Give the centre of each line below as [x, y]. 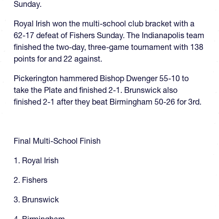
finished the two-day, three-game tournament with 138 [109, 47]
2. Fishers [31, 180]
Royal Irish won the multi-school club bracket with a [104, 24]
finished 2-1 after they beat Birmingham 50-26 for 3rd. [108, 102]
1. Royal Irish [36, 161]
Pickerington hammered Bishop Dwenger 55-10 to [101, 78]
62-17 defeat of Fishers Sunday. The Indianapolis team [109, 35]
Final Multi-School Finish [57, 141]
